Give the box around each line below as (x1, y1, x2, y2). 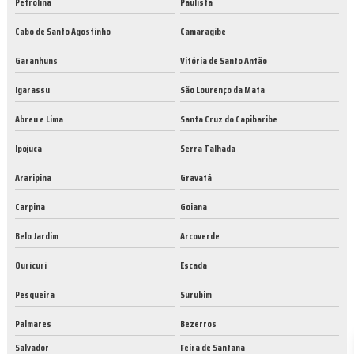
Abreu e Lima (15, 111, 63, 127)
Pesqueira (15, 287, 55, 303)
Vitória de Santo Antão (179, 53, 267, 69)
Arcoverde (179, 228, 220, 244)
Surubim (179, 287, 212, 303)
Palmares (15, 316, 51, 332)
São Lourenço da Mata (179, 82, 265, 98)
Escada (179, 258, 207, 273)
